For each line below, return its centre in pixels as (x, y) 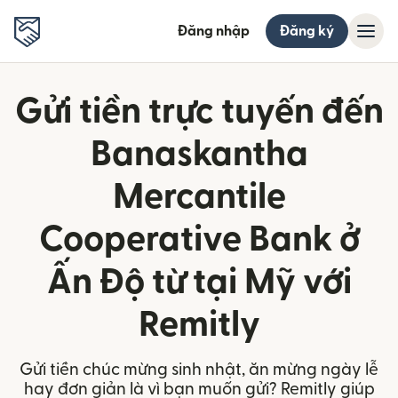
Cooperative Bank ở (199, 240)
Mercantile (199, 197)
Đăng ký (307, 31)
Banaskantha (199, 155)
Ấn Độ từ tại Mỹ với (199, 283)
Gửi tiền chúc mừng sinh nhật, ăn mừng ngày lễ (199, 370)
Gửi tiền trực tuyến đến (199, 112)
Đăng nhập (214, 31)
